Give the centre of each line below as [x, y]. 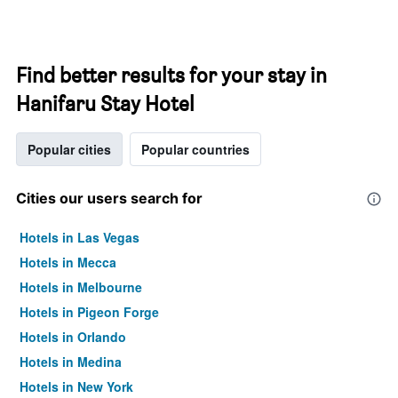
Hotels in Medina [71, 362]
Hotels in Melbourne [81, 287]
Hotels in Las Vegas [80, 237]
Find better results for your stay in [171, 75]
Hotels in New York [76, 386]
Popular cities [69, 149]
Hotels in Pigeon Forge [89, 312]
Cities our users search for [109, 198]
